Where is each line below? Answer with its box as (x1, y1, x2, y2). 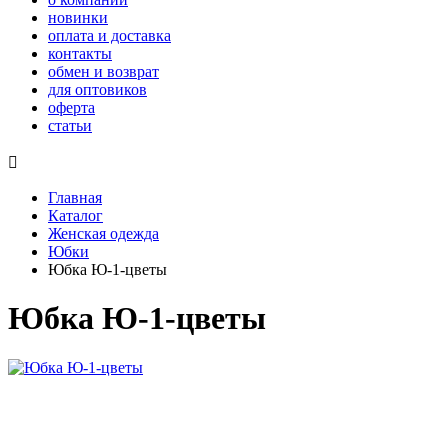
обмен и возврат (48, 63, 159, 80)
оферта (48, 99, 95, 116)
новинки (48, 9, 108, 26)
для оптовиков (48, 81, 147, 98)
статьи (48, 117, 92, 134)
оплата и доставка (48, 27, 171, 44)
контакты (48, 45, 112, 62)
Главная (48, 189, 102, 206)
